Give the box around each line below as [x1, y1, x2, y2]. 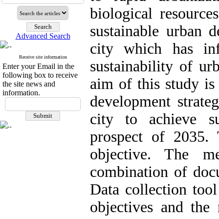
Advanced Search [15, 32, 70, 40]
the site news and [2, 80, 55, 88]
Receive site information [19, 54, 67, 60]
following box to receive [2, 71, 78, 79]
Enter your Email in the [2, 62, 74, 70]
